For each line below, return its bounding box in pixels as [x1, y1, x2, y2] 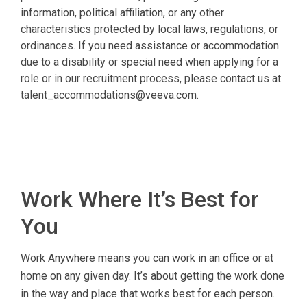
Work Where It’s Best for [21, 186, 259, 212]
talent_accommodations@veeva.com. [21, 88, 199, 101]
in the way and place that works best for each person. [21, 286, 275, 300]
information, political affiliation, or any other [21, 5, 224, 19]
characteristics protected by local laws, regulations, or [21, 22, 278, 36]
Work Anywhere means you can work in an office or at [21, 251, 273, 265]
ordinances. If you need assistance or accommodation [21, 38, 279, 52]
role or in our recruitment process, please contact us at [21, 71, 281, 85]
